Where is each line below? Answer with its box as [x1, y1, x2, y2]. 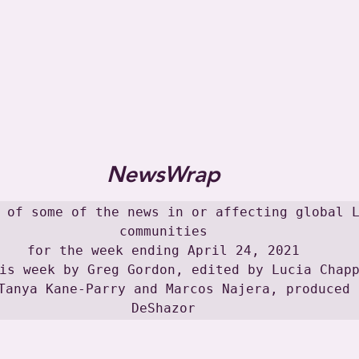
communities [119, 223, 208, 239]
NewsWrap [107, 159, 220, 188]
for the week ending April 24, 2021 [27, 242, 300, 258]
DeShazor [131, 300, 196, 316]
